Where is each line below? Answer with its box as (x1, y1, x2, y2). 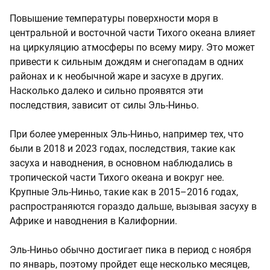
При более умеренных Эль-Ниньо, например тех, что (10, 128, 243, 140)
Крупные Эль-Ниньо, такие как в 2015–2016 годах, (10, 186, 238, 198)
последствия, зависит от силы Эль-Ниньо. (10, 99, 199, 111)
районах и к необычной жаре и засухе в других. (10, 71, 224, 83)
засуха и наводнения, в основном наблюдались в (10, 157, 233, 169)
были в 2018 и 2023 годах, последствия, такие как (10, 143, 236, 155)
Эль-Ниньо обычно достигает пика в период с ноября (10, 244, 251, 256)
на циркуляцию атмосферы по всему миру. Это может (10, 42, 255, 54)
